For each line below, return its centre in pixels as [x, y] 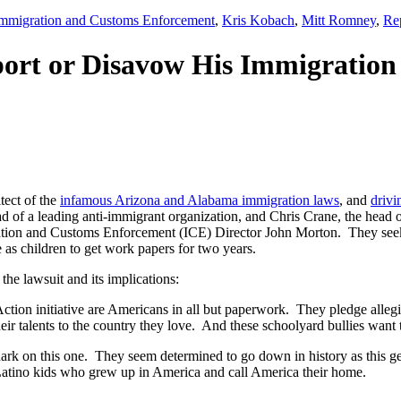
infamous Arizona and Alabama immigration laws [200, 200]
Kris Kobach [258, 21]
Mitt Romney [339, 21]
